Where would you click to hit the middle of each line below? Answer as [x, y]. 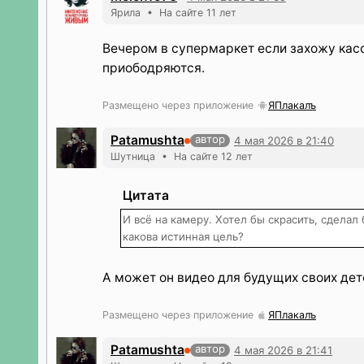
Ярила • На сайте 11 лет [173, 13]
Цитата [146, 195]
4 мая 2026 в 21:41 [283, 350]
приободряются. [154, 68]
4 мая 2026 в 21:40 [284, 140]
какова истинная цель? [183, 236]
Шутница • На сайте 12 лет [182, 156]
